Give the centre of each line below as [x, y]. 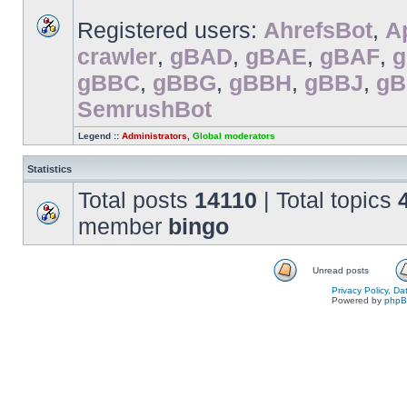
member [123, 226]
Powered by [358, 300]
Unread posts [340, 270]
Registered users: [170, 30]
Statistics [50, 169]
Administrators [154, 136]
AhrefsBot [318, 30]
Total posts [136, 200]
